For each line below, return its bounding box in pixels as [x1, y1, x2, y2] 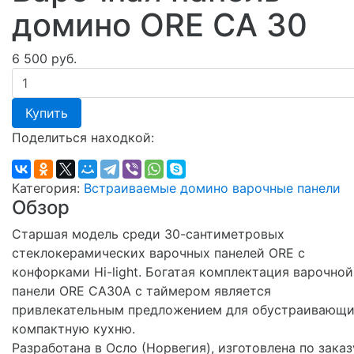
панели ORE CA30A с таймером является [12, 282, 271, 299]
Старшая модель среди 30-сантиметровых [12, 225, 284, 242]
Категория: [12, 179, 84, 196]
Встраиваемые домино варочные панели [84, 179, 341, 196]
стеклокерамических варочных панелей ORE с [12, 244, 305, 261]
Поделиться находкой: [12, 129, 154, 145]
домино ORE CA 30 [12, 5, 307, 44]
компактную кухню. [12, 320, 135, 337]
